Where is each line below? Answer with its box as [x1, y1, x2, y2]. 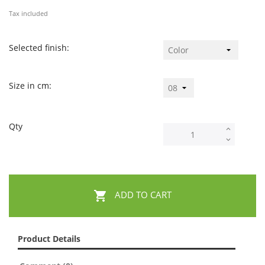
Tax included [9, 9, 48, 18]
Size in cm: [9, 80, 51, 92]
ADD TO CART [115, 189, 172, 202]
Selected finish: [9, 41, 69, 53]
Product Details [18, 233, 80, 245]
